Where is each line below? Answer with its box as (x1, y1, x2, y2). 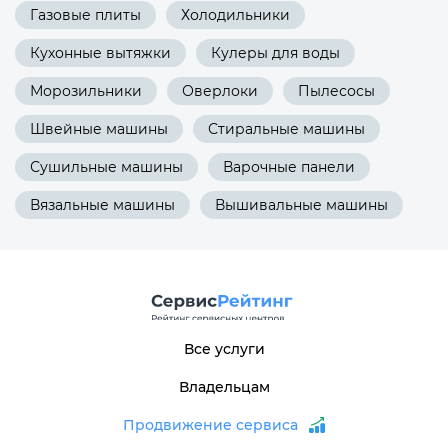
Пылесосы (298, 82, 375, 101)
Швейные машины (30, 120, 168, 139)
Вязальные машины (30, 196, 175, 215)
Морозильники (30, 82, 142, 101)
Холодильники (181, 6, 290, 25)
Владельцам (178, 378, 270, 397)
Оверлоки (182, 82, 258, 101)
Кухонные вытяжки (30, 44, 171, 63)
